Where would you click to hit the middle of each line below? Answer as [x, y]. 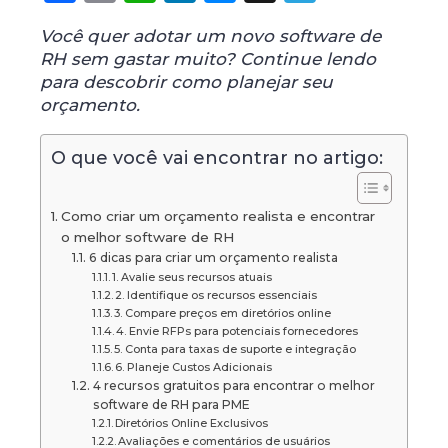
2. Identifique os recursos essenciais [215, 294]
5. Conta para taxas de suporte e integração [234, 348]
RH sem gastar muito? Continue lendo [208, 58]
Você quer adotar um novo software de [210, 35]
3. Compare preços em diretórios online [222, 312]
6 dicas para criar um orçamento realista [213, 257]
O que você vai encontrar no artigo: [217, 157]
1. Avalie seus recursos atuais [191, 276]
